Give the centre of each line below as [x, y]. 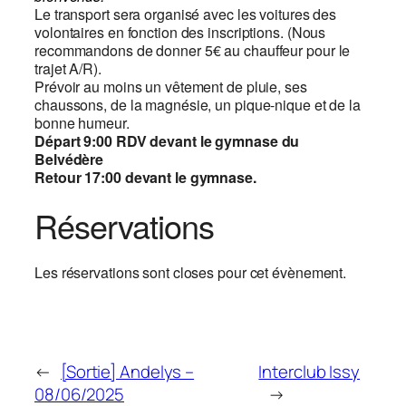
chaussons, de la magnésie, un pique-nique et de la [198, 105]
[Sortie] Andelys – [127, 371]
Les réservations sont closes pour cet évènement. [191, 273]
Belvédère [69, 159]
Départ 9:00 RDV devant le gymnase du [167, 141]
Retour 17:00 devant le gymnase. [145, 178]
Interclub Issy [309, 371]
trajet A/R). [68, 69]
